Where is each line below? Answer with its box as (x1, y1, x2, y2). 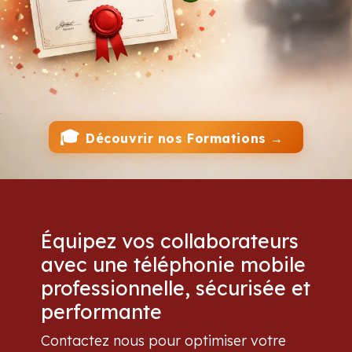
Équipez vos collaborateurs (41, 229, 299, 254)
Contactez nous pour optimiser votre (41, 332, 287, 350)
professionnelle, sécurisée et (41, 276, 311, 301)
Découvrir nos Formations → (86, 130, 292, 146)
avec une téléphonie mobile (41, 252, 306, 277)
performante (41, 299, 163, 324)
